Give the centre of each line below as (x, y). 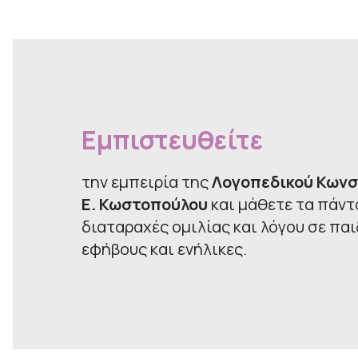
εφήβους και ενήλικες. (164, 249)
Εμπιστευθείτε (172, 139)
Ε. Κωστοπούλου (145, 204)
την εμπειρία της (147, 181)
